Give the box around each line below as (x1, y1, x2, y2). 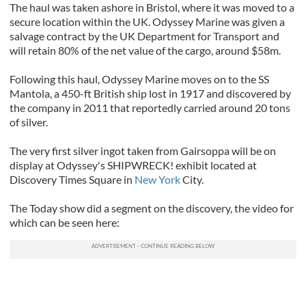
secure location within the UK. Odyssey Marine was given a (10, 15, 285, 29)
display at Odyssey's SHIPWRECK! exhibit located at (10, 158, 257, 172)
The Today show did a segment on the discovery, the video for (10, 201, 294, 215)
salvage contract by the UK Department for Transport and (10, 29, 279, 43)
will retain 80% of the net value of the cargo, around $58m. (10, 44, 281, 57)
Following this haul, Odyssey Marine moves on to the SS (10, 72, 269, 86)
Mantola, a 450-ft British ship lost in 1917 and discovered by (10, 87, 291, 100)
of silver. (10, 115, 48, 129)
